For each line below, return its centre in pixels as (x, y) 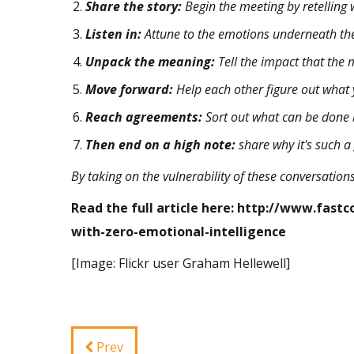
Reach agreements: (144, 117)
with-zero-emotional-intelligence (179, 232)
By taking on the (117, 177)
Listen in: (113, 34)
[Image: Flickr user (127, 264)
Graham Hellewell (234, 264)
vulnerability (196, 177)
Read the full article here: (154, 208)
